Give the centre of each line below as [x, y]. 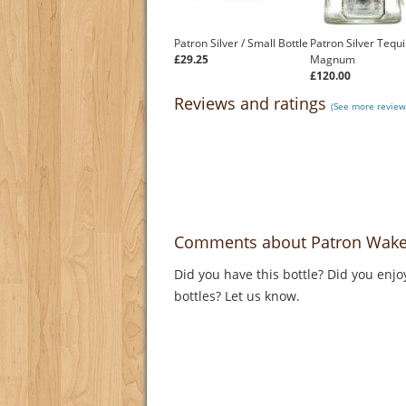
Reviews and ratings [252, 104]
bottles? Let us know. [239, 296]
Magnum [333, 60]
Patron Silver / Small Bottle [241, 43]
